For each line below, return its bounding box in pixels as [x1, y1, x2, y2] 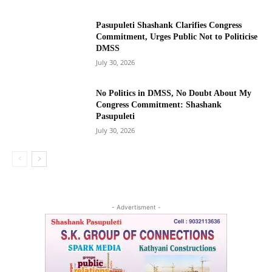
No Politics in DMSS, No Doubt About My [96, 88, 252, 98]
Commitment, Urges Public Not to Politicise [96, 32, 258, 41]
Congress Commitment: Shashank [96, 100, 222, 109]
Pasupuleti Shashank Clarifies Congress [96, 20, 242, 30]
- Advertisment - [111, 203, 161, 211]
